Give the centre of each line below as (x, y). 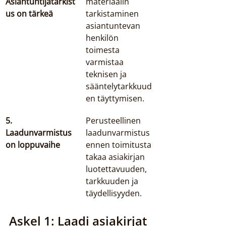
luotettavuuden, (117, 169)
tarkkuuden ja (113, 181)
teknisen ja (107, 74)
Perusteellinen (114, 121)
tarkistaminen (113, 14)
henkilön (103, 38)
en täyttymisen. (115, 98)
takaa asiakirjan (116, 157)
